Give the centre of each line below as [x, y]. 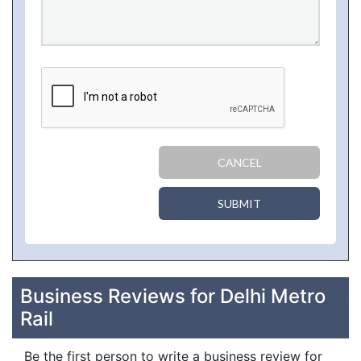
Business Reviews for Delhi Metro [173, 296]
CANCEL [239, 162]
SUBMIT [239, 203]
